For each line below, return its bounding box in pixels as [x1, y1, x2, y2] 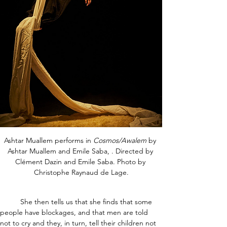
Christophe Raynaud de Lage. [33, 168, 129, 177]
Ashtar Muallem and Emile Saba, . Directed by [7, 146, 155, 156]
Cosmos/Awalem [93, 136, 146, 145]
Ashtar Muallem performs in [4, 136, 93, 145]
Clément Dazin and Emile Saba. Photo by [15, 157, 147, 167]
